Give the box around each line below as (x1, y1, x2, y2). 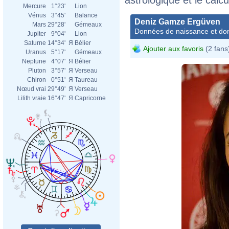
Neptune (22, 58, 46, 65)
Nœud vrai (17, 85, 46, 93)
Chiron (27, 76, 46, 83)
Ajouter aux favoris (143, 44, 203, 53)
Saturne (24, 39, 46, 47)
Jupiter (27, 30, 46, 37)
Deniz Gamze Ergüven (134, 17, 220, 26)
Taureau (75, 76, 98, 83)
